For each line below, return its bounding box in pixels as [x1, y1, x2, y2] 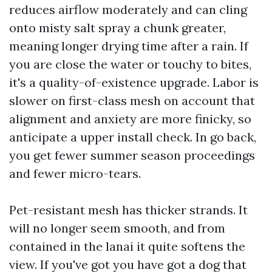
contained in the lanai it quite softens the [9, 239, 245, 254]
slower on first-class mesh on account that [9, 93, 255, 108]
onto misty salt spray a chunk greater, [9, 20, 226, 35]
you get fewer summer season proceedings [9, 148, 255, 163]
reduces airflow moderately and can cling [9, 2, 247, 17]
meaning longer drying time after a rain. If [9, 38, 248, 53]
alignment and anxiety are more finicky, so [9, 111, 251, 126]
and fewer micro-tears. [9, 166, 141, 181]
